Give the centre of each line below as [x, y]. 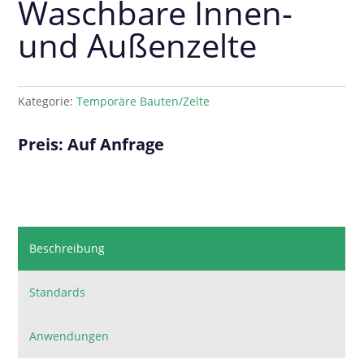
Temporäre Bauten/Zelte [143, 102]
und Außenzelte [138, 45]
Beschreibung [67, 249]
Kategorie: [48, 102]
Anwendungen [69, 336]
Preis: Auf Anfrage [91, 145]
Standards [58, 292]
